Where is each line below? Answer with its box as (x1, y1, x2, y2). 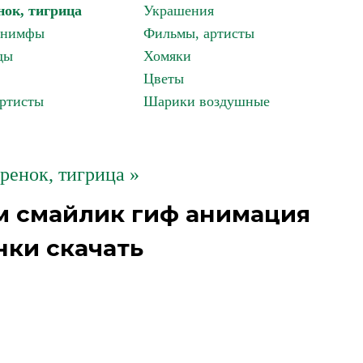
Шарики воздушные (143, 93, 270, 109)
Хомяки (143, 48, 191, 64)
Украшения (143, 2, 214, 19)
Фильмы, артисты (143, 25, 254, 41)
